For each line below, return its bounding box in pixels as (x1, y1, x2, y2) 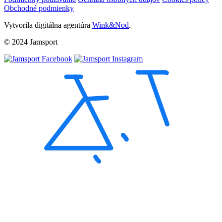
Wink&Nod (92, 20, 129, 29)
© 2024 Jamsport (4, 37, 57, 46)
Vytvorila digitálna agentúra (4, 20, 92, 29)
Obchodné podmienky (4, 3, 74, 12)
